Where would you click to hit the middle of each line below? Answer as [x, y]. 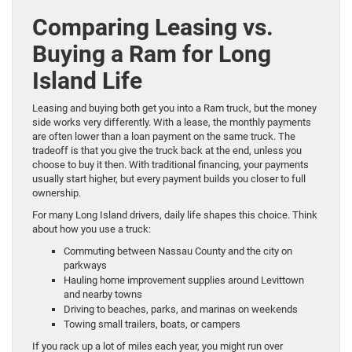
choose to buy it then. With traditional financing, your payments [170, 164]
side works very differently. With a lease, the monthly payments [172, 122]
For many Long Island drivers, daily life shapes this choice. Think [175, 214]
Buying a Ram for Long [152, 53]
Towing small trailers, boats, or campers [154, 324]
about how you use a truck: [92, 229]
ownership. [57, 192]
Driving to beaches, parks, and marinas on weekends [183, 309]
